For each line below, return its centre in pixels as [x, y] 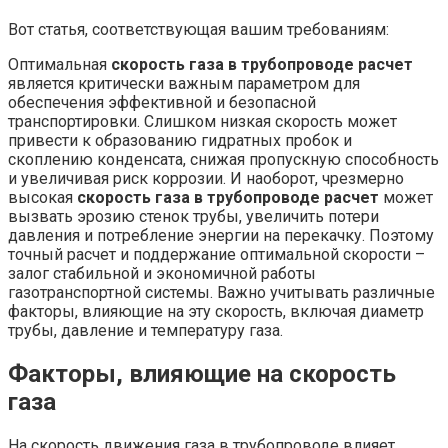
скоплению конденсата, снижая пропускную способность [223, 159]
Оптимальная [59, 64]
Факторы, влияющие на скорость [202, 373]
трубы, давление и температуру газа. [145, 330]
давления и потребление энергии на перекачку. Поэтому [221, 235]
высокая [42, 197]
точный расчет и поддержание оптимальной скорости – [216, 254]
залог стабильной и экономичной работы [162, 273]
